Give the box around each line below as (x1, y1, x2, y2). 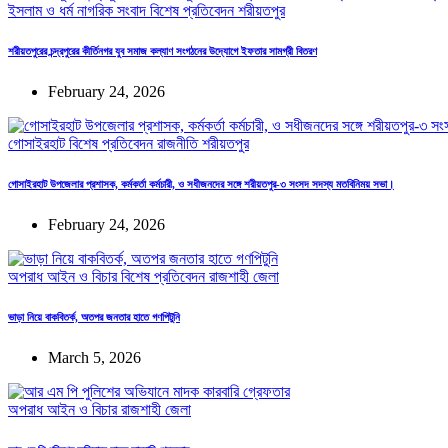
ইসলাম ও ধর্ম (8, 2, 77, 20)
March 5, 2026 (48, 349, 141, 366)
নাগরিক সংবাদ (77, 2, 150, 20)
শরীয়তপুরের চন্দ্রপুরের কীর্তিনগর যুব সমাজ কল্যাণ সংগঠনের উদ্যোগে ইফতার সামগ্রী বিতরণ (8, 45, 317, 58)
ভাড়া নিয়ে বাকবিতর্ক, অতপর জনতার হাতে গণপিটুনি (8, 311, 180, 324)
